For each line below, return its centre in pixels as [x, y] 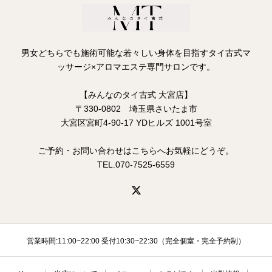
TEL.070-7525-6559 [136, 165]
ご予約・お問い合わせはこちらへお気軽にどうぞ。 [136, 151]
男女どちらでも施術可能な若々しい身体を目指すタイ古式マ [136, 53]
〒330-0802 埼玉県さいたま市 [136, 109]
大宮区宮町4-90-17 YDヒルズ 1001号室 [136, 123]
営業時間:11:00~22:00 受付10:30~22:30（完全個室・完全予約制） [136, 241]
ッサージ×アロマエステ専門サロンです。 [136, 67]
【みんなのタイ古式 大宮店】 [136, 95]
